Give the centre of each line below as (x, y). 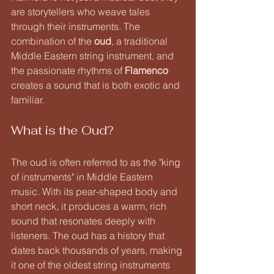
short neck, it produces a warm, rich (90, 206)
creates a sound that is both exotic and (97, 85)
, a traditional (141, 41)
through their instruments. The (77, 26)
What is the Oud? (62, 130)
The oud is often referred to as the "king (97, 162)
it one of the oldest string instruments (92, 265)
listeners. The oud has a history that (89, 235)
